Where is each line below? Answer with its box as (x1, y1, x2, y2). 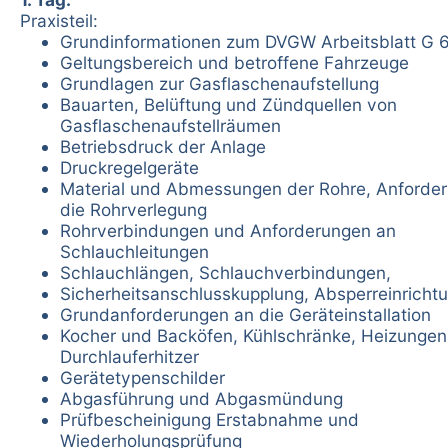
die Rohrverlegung (60, 198, 207, 220)
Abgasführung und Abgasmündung (60, 387, 343, 409)
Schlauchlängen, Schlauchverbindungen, (60, 261, 391, 283)
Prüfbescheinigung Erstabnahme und (60, 408, 359, 430)
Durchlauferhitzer (60, 345, 199, 367)
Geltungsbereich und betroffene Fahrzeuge (60, 51, 409, 73)
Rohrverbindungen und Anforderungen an (60, 219, 396, 241)
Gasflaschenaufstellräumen (60, 114, 281, 136)
